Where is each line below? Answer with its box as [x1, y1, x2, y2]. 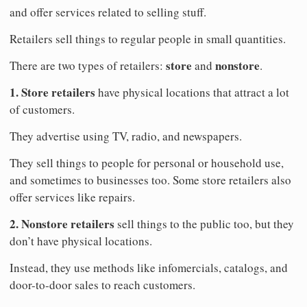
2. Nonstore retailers [10, 215, 114, 233]
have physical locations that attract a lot [95, 84, 289, 101]
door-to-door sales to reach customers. [10, 277, 195, 293]
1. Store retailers [10, 84, 95, 101]
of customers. [10, 101, 75, 118]
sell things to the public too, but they [114, 216, 294, 232]
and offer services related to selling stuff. [10, 4, 206, 21]
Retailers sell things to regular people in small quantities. [10, 31, 286, 47]
